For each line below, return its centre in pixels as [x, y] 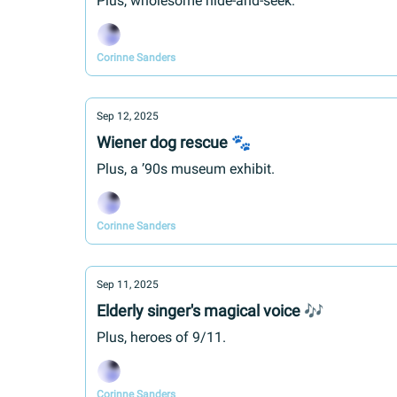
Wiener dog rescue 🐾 [174, 142]
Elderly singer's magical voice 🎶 [210, 311]
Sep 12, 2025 [128, 116]
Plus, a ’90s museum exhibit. [186, 169]
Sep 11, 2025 [128, 284]
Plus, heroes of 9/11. [161, 337]
